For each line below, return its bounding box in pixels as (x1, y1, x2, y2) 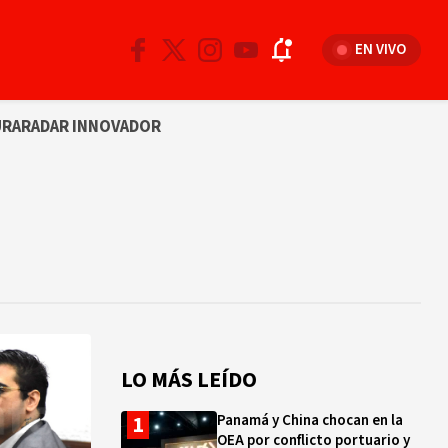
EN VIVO (355, 39, 406, 60)
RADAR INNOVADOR (21, 114, 161, 139)
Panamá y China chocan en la (217, 410, 403, 431)
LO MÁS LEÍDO (121, 364, 257, 396)
